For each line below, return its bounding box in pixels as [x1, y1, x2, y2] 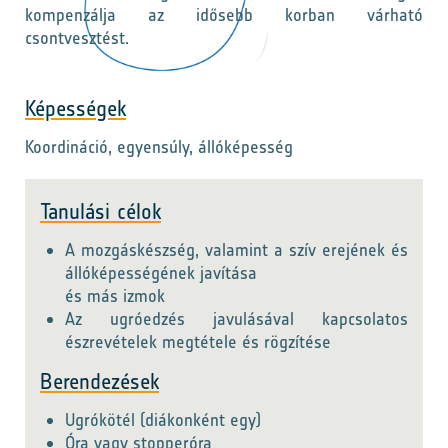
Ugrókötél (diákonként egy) [65, 409, 261, 431]
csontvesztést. [25, 27, 129, 49]
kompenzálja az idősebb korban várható [25, 4, 423, 26]
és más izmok [65, 285, 165, 307]
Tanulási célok [40, 198, 161, 225]
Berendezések [40, 368, 159, 395]
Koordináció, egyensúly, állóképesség [25, 136, 293, 158]
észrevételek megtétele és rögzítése [65, 331, 331, 353]
